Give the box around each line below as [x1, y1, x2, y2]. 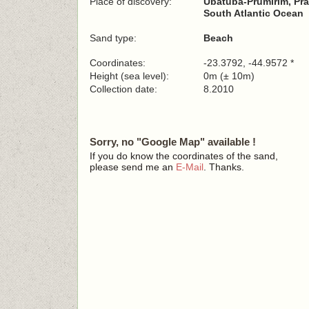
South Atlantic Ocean [203, 8, 303, 19]
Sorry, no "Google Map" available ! [90, 136, 256, 148]
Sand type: [90, 32, 137, 43]
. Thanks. [203, 161, 244, 172]
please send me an [90, 161, 176, 172]
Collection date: [90, 83, 160, 94]
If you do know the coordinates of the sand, [90, 150, 278, 161]
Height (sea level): [90, 70, 169, 81]
